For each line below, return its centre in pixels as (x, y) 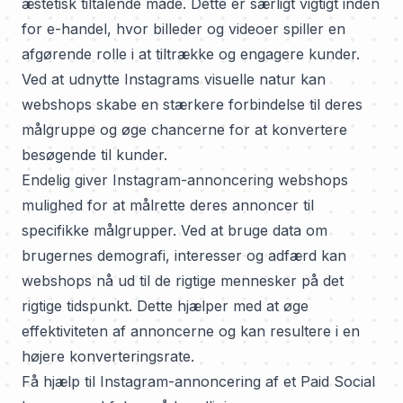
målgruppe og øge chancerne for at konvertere (184, 130)
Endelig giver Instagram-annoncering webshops (185, 180)
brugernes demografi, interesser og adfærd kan (184, 255)
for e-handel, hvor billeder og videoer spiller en (184, 29)
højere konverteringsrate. (108, 356)
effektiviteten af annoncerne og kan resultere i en (191, 331)
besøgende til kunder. (94, 155)
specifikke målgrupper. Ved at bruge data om (175, 230)
